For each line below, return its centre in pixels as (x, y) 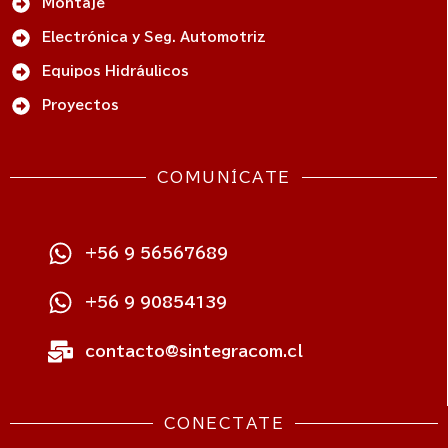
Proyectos (80, 105)
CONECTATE (224, 423)
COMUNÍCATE (223, 177)
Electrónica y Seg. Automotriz (153, 37)
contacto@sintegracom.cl (194, 351)
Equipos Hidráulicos (115, 71)
